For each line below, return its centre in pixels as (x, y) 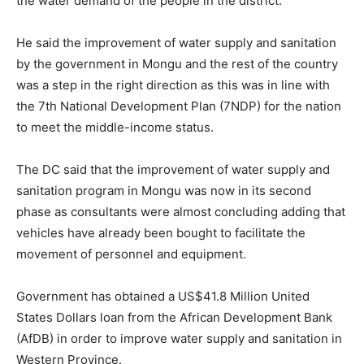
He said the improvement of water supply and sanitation (176, 43)
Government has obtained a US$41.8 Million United (163, 297)
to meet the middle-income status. (115, 128)
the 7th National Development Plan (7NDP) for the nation (179, 106)
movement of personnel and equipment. (131, 254)
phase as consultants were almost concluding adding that (181, 212)
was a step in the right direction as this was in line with (173, 85)
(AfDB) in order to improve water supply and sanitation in (179, 339)
